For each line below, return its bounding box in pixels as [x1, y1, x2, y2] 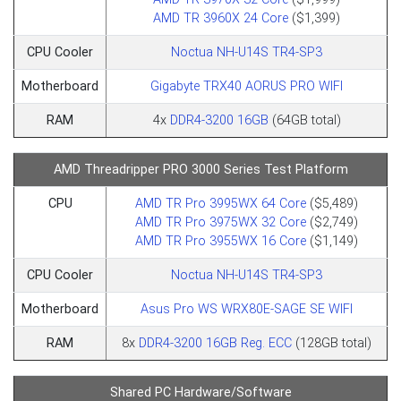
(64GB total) [268, 112, 341, 128]
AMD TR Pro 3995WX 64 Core [135, 195, 306, 211]
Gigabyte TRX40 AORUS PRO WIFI [150, 78, 343, 94]
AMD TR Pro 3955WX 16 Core [135, 233, 306, 249]
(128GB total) [292, 335, 371, 351]
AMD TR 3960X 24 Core [153, 10, 288, 26]
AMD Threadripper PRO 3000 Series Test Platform [53, 161, 348, 177]
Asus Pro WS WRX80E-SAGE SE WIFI [141, 301, 353, 317]
